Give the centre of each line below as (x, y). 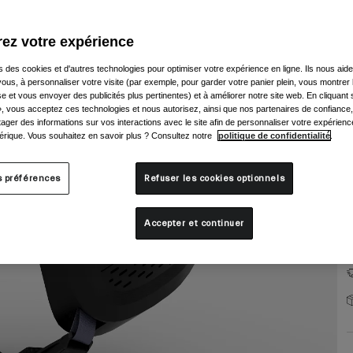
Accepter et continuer (194, 223)
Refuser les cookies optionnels (215, 178)
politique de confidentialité (274, 136)
